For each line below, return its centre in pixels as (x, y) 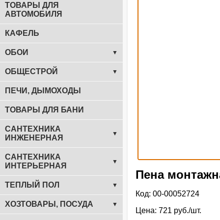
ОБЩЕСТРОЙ (31, 71)
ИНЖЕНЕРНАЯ (34, 138)
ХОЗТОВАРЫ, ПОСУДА (49, 204)
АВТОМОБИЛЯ (34, 14)
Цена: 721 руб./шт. (168, 211)
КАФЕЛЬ (22, 33)
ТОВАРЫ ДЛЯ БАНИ (44, 110)
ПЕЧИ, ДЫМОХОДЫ (43, 91)
